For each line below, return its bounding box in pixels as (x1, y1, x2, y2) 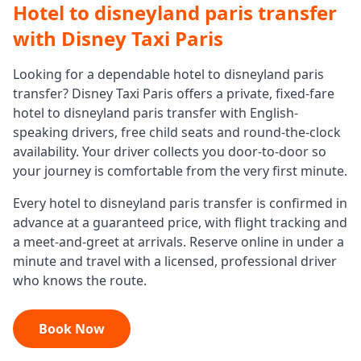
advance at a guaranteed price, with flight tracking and (13, 214, 347, 231)
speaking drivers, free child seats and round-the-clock (13, 123, 341, 141)
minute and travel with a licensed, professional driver (13, 252, 337, 270)
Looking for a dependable (13, 65, 173, 83)
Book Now (39, 320, 105, 338)
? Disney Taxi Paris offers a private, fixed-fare (63, 85, 334, 102)
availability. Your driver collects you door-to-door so (13, 143, 326, 160)
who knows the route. (13, 272, 147, 289)
